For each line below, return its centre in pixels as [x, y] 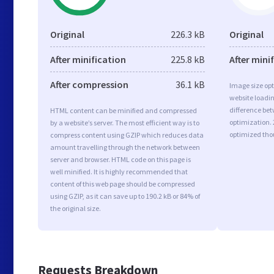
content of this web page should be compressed [123, 184]
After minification [88, 59]
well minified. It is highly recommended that [119, 172]
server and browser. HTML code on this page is [120, 159]
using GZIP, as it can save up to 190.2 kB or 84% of [125, 196]
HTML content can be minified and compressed [124, 110]
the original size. [76, 208]
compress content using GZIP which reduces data [127, 135]
